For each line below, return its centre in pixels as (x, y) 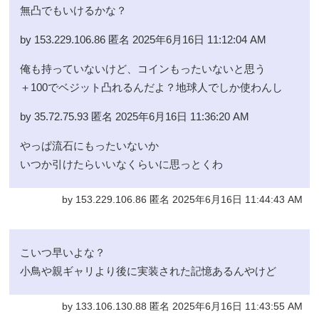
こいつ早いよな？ (63, 253)
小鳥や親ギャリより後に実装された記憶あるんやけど (148, 271)
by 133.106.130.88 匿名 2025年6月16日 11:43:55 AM (182, 307)
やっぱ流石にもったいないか (90, 146)
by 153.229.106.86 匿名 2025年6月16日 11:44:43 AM (182, 200)
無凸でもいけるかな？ (74, 11)
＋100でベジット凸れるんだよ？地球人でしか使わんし (152, 88)
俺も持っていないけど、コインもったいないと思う (143, 69)
